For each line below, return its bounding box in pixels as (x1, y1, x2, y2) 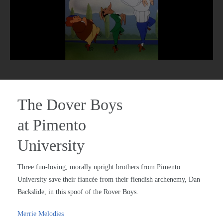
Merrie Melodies (17, 210, 64, 218)
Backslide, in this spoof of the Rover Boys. (17, 188, 138, 196)
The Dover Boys (17, 96, 122, 114)
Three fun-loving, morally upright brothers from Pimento (17, 163, 180, 171)
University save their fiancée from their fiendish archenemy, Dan (17, 176, 200, 184)
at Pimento (17, 116, 86, 134)
